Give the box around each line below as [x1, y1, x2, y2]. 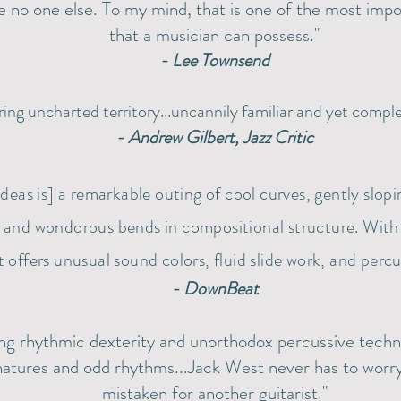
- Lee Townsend [159, 47, 269, 73]
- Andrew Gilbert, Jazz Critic [115, 124, 313, 150]
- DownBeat [170, 276, 259, 302]
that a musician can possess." [109, 21, 320, 48]
